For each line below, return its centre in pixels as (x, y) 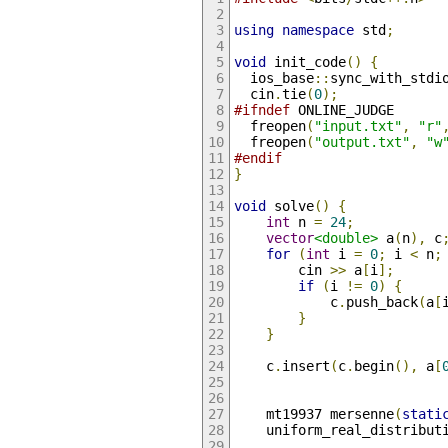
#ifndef (261, 109)
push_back (381, 301)
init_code (305, 61)
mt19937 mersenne (313, 413)
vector (289, 237)
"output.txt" (361, 141)
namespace (317, 29)
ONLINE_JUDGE (341, 109)
